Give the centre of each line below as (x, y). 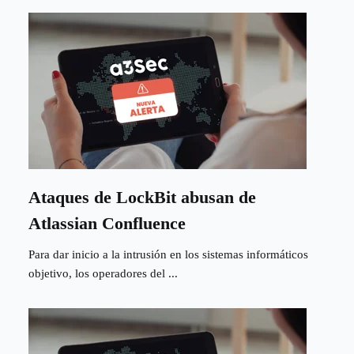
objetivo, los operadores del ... (103, 273)
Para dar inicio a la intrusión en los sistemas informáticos (168, 254)
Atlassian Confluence (107, 223)
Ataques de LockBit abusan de (142, 197)
